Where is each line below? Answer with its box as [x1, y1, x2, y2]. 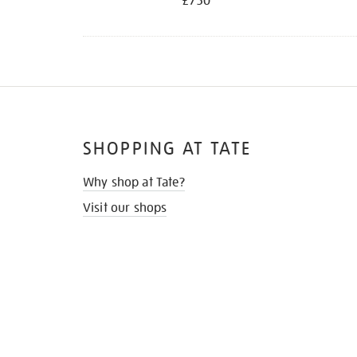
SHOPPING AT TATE [83, 138, 252, 160]
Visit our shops [83, 200, 167, 217]
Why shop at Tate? [83, 175, 185, 191]
